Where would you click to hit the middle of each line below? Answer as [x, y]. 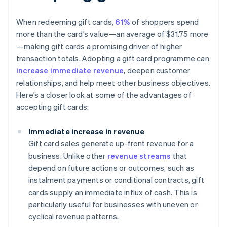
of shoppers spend [165, 22]
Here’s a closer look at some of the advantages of [104, 95]
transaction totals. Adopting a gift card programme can [113, 59]
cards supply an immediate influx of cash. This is [113, 192]
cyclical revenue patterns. [74, 217]
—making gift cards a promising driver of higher [99, 46]
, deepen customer [157, 71]
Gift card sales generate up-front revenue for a [111, 144]
